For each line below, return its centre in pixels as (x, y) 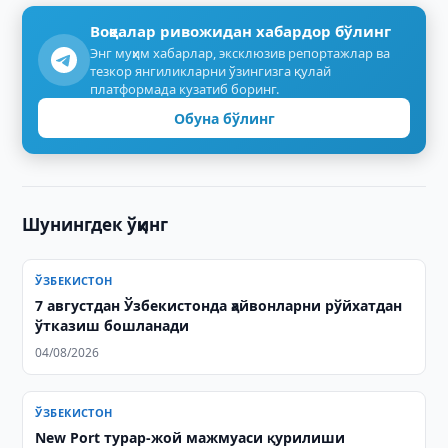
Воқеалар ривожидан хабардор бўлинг (241, 31)
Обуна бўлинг (224, 118)
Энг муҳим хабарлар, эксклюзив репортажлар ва (240, 53)
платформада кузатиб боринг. (185, 89)
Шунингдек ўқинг (95, 224)
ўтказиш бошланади (112, 325)
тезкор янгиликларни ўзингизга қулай (211, 71)
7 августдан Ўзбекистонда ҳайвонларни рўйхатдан (219, 305)
